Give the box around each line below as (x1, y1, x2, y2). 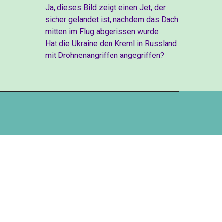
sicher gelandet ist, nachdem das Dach (45, 15, 178, 24)
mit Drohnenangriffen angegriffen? (45, 51, 164, 60)
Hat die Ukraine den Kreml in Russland (45, 39, 177, 48)
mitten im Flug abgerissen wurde (45, 27, 159, 36)
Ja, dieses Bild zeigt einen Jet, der (45, 3, 166, 12)
